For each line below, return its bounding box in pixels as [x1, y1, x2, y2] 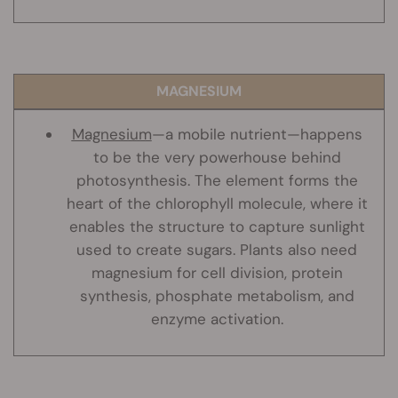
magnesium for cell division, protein [91, 263, 343, 283]
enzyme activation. [150, 309, 283, 330]
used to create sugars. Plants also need [76, 240, 357, 260]
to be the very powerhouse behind [92, 147, 341, 168]
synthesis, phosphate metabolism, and [79, 286, 354, 306]
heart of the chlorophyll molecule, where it [66, 194, 368, 214]
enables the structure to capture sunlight [68, 217, 365, 237]
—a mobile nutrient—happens [151, 124, 362, 145]
